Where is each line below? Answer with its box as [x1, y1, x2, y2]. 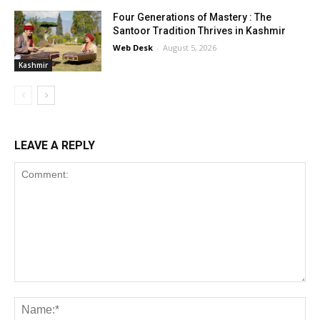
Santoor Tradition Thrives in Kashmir [113, 24, 286, 36]
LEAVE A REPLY [14, 139, 95, 153]
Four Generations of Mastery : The [113, 11, 272, 23]
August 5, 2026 [163, 41, 217, 53]
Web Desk [113, 41, 154, 53]
